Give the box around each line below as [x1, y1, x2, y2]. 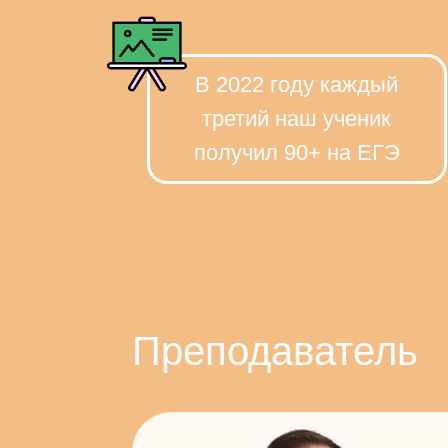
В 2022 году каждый [195, 72, 398, 97]
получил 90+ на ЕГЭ [193, 140, 400, 165]
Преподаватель [132, 329, 418, 373]
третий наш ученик [202, 106, 391, 131]
